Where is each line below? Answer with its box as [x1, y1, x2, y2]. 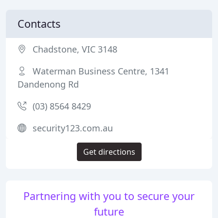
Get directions [83, 146, 135, 157]
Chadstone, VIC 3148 [33, 43, 117, 55]
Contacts [18, 17, 60, 31]
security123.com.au [33, 122, 113, 134]
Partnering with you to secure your [23, 189, 195, 203]
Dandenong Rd [18, 78, 79, 90]
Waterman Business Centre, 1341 [33, 65, 169, 77]
